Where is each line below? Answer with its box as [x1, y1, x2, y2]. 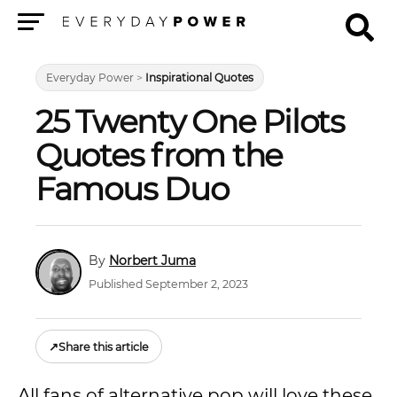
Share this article [58, 339, 149, 354]
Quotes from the [35, 136, 284, 175]
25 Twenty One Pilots [35, 102, 345, 141]
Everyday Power [46, 71, 134, 84]
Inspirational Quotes [145, 71, 253, 84]
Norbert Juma [109, 252, 196, 269]
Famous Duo [35, 169, 229, 208]
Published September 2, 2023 [89, 277, 248, 292]
